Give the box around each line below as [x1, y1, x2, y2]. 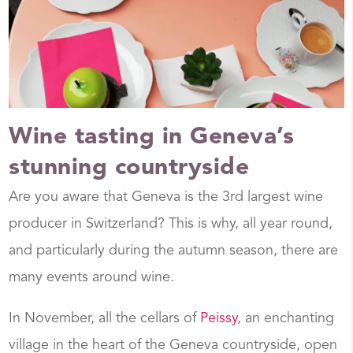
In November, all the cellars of [9, 310, 201, 325]
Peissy [200, 310, 238, 325]
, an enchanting [237, 310, 335, 325]
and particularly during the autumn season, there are [9, 243, 339, 258]
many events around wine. [9, 269, 175, 284]
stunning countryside [9, 155, 250, 180]
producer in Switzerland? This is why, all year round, [9, 216, 333, 231]
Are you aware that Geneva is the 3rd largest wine [9, 189, 324, 204]
